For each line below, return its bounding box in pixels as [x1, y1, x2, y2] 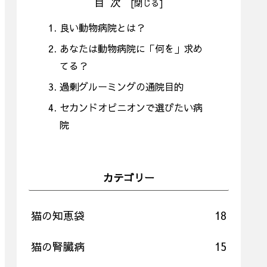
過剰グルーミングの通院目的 [60, 80, 184, 94]
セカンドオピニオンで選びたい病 [60, 101, 203, 114]
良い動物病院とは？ [60, 21, 146, 35]
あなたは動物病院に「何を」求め [60, 42, 203, 55]
